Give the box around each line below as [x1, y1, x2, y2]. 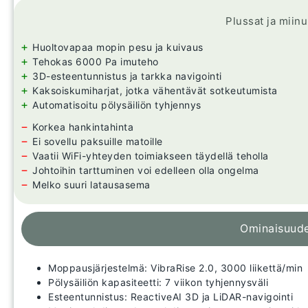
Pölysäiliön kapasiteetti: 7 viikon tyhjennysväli [48, 276, 268, 289]
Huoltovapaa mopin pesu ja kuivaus [32, 41, 203, 54]
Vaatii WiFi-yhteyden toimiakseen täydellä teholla [32, 150, 269, 162]
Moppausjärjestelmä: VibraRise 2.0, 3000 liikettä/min [48, 262, 302, 274]
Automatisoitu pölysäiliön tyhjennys [32, 99, 201, 111]
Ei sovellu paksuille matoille [32, 135, 163, 148]
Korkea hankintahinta [32, 121, 133, 133]
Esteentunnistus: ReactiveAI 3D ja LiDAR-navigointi [48, 291, 293, 303]
